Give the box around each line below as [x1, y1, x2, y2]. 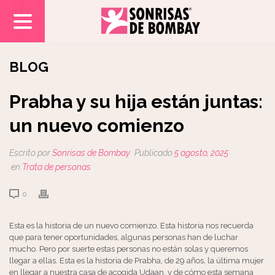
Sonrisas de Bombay [52, 148, 130, 158]
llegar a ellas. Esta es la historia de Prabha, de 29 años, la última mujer [9, 256, 264, 265]
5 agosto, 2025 [174, 148, 228, 158]
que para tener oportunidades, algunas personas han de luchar [9, 233, 238, 242]
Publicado [133, 148, 174, 158]
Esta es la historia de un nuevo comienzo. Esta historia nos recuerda [9, 221, 254, 230]
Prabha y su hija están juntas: [9, 91, 263, 112]
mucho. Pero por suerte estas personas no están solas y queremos [9, 244, 248, 254]
